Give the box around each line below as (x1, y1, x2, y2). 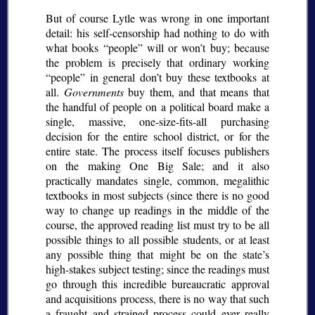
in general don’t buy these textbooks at (85, 70, 269, 85)
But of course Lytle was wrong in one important (46, 11, 269, 26)
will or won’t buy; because (142, 40, 270, 56)
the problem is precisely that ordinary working (46, 55, 269, 70)
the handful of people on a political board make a (46, 99, 269, 115)
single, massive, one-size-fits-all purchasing (46, 114, 269, 129)
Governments (63, 84, 124, 100)
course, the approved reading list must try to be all (46, 217, 269, 233)
